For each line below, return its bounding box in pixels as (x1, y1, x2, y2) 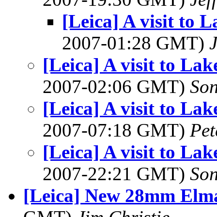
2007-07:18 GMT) (43, 120, 190, 140)
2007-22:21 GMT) (43, 163, 190, 184)
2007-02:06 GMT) (43, 76, 190, 97)
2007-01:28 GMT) (62, 32, 209, 53)
